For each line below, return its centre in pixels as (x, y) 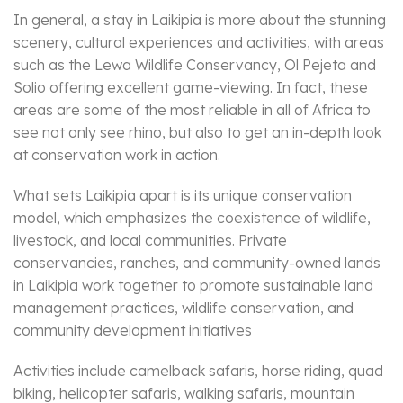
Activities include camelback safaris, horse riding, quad (198, 371)
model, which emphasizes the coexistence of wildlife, (192, 218)
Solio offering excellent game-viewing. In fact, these (191, 88)
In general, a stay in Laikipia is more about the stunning (200, 20)
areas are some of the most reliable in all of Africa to (192, 110)
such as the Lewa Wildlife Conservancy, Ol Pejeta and (195, 65)
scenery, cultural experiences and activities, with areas (199, 43)
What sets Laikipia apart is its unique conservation (183, 196)
